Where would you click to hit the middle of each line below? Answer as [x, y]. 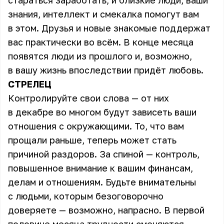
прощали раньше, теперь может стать [92, 140]
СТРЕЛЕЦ [30, 84]
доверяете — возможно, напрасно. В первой [106, 210]
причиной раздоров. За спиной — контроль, [104, 154]
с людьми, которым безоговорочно [86, 196]
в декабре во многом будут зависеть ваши [102, 112]
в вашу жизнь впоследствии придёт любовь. [107, 70]
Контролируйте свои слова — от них [88, 98]
